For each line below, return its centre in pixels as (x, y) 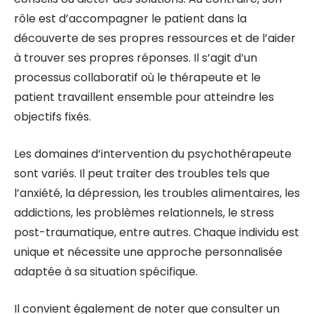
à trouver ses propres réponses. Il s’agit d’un (136, 58)
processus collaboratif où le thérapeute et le (137, 77)
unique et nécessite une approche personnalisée (148, 252)
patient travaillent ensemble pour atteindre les (144, 97)
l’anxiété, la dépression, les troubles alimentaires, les (157, 193)
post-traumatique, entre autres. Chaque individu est (157, 232)
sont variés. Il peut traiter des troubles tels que (142, 173)
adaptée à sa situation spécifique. (106, 272)
